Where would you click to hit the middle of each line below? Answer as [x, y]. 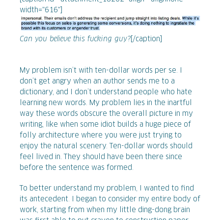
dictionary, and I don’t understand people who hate [106, 92]
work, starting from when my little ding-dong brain [105, 210]
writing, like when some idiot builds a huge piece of [105, 124]
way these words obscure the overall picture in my [106, 114]
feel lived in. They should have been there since [101, 157]
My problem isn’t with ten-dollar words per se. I [101, 70]
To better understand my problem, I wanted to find [107, 188]
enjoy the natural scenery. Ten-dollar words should [106, 146]
